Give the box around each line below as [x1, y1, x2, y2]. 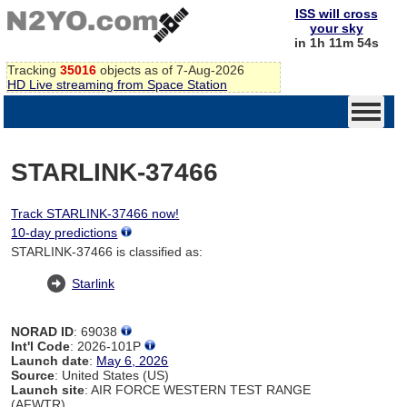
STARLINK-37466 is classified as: [11, 243, 203, 259]
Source [11, 367, 55, 382]
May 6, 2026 [96, 352, 169, 368]
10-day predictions [11, 224, 118, 240]
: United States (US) [55, 367, 170, 382]
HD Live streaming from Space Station [7, 76, 227, 92]
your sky [309, 21, 363, 35]
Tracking [7, 62, 60, 77]
